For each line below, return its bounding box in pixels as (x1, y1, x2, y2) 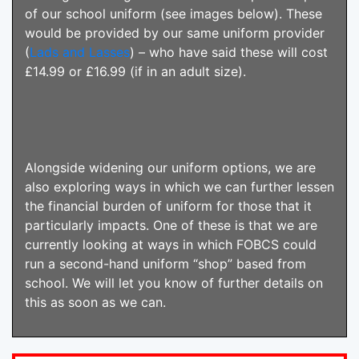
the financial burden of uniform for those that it (25, 197, 312, 214)
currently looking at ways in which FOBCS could (25, 236, 317, 252)
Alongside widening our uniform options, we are (25, 159, 316, 175)
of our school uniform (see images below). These (25, 5, 322, 22)
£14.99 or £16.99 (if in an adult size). (25, 63, 246, 79)
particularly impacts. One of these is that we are (25, 216, 317, 233)
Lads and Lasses (30, 43, 130, 60)
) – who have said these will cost (130, 43, 328, 60)
